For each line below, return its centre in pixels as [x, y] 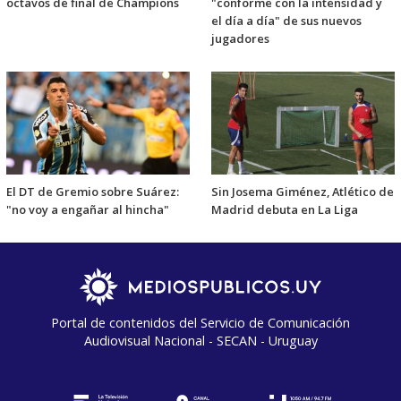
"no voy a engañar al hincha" [88, 209]
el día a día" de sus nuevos [286, 21]
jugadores [240, 39]
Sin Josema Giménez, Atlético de [303, 191]
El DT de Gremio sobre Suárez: [93, 191]
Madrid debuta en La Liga [285, 209]
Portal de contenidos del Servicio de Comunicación [200, 322]
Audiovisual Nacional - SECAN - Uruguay [200, 340]
